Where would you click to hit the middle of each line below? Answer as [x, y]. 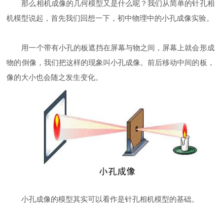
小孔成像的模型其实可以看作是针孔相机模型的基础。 [110, 199]
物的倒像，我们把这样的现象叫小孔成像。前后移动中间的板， [110, 63]
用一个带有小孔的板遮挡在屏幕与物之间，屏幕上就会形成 [118, 48]
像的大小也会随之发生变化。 [55, 77]
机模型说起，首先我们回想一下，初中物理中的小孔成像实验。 [110, 18]
